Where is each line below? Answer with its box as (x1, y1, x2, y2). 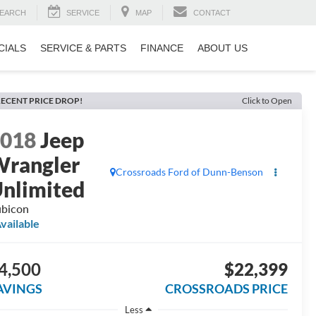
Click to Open (242, 95, 292, 106)
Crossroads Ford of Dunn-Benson (115, 165, 263, 178)
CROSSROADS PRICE (164, 281, 288, 297)
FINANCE (140, 42, 183, 54)
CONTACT (193, 8, 231, 18)
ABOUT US (197, 42, 248, 54)
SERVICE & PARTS (40, 42, 126, 54)
